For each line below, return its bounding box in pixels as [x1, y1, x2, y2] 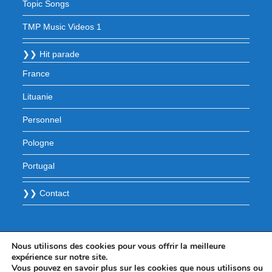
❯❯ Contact [22, 188, 70, 198]
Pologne [22, 138, 55, 148]
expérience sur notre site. [12, 251, 107, 263]
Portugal [22, 161, 55, 171]
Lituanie [22, 92, 53, 101]
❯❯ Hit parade [22, 49, 80, 59]
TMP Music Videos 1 [22, 22, 102, 32]
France [22, 69, 50, 78]
